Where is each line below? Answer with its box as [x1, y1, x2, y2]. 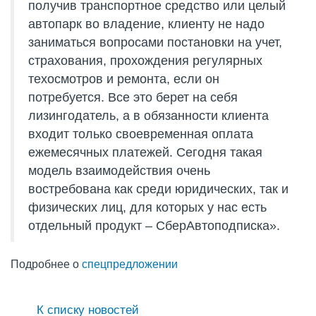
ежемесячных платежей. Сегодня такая [28, 145, 262, 159]
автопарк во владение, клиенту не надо [28, 17, 265, 31]
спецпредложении [82, 258, 178, 270]
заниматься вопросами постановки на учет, [28, 35, 282, 49]
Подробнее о [11, 258, 82, 270]
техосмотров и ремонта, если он [28, 72, 219, 86]
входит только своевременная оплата [28, 127, 253, 141]
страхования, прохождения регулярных [28, 54, 262, 68]
